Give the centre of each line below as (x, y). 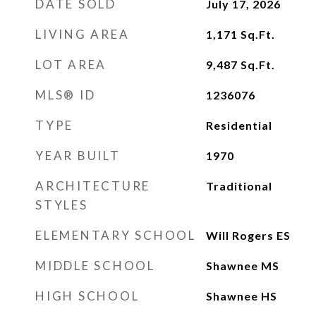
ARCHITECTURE (93, 186)
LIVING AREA (83, 34)
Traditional (239, 186)
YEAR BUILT (78, 156)
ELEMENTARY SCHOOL (116, 235)
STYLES (62, 205)
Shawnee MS (242, 266)
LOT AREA (71, 65)
